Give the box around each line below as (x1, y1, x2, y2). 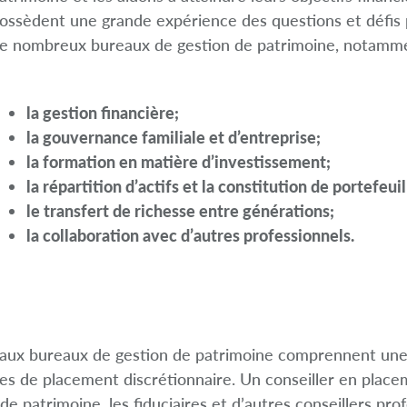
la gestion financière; (26, 103, 179, 123)
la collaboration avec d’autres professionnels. (26, 225, 354, 245)
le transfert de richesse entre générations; (26, 201, 334, 221)
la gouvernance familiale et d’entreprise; (26, 127, 321, 147)
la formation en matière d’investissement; (26, 152, 331, 172)
